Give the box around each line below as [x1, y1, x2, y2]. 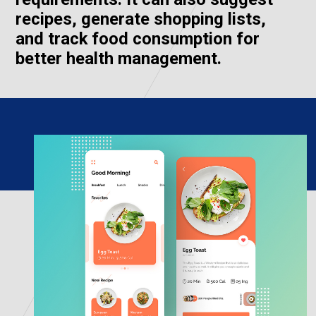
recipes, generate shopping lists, [15, 8, 266, 29]
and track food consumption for [15, 28, 260, 49]
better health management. [15, 48, 221, 68]
